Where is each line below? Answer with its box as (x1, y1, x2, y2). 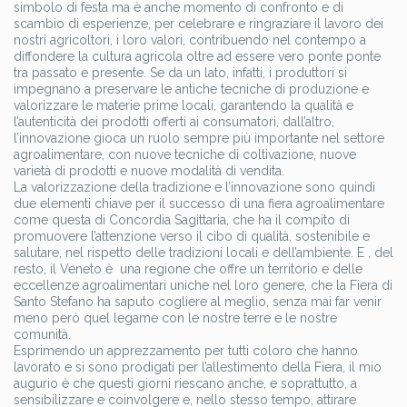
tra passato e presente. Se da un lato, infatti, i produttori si (14, 65, 347, 81)
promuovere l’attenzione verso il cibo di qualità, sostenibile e (14, 229, 370, 244)
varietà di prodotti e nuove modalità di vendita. (14, 164, 284, 179)
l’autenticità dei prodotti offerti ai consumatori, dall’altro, (14, 114, 334, 130)
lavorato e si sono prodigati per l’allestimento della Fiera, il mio (14, 360, 382, 375)
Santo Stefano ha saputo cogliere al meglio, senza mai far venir (14, 294, 382, 310)
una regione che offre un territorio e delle (120, 262, 362, 277)
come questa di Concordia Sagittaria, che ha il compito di (14, 213, 350, 228)
